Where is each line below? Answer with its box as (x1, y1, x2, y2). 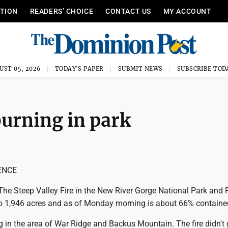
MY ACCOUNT (163, 7, 212, 15)
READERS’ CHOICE (30, 7, 94, 15)
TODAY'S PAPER (54, 65, 104, 72)
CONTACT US (105, 7, 151, 15)
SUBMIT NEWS (118, 65, 163, 72)
